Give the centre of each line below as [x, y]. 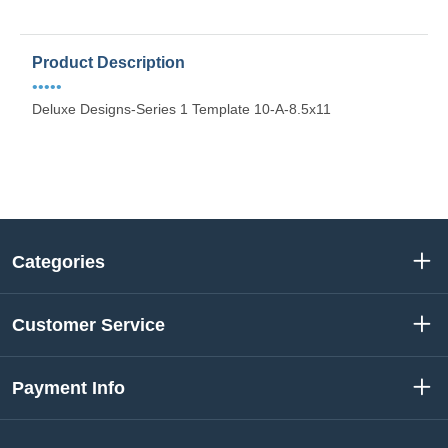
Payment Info [68, 388]
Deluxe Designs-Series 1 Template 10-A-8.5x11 [181, 109]
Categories [58, 262]
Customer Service [88, 325]
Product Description [108, 62]
